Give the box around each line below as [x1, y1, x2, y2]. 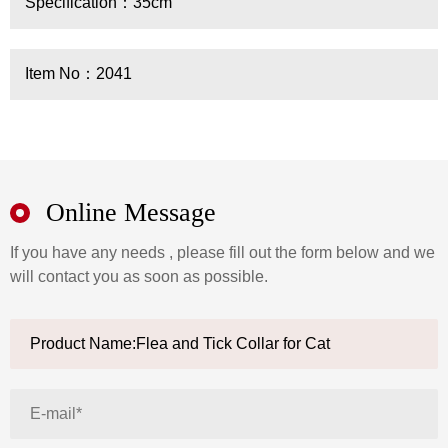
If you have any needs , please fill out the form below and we [10, 243, 435, 261]
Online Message [46, 197, 216, 227]
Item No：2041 [25, 64, 132, 82]
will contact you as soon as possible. [10, 267, 268, 285]
